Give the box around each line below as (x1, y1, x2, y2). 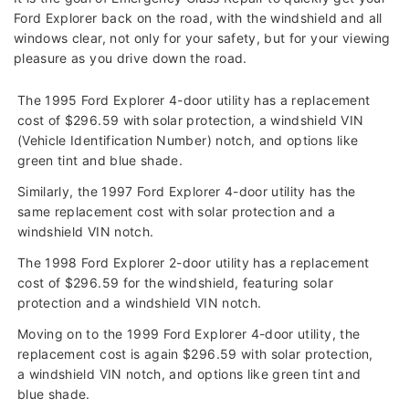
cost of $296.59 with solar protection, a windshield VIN (17, 112, 364, 129)
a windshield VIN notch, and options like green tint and (17, 366, 362, 383)
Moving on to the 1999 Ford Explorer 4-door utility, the (17, 326, 361, 342)
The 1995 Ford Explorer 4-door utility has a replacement (17, 92, 371, 109)
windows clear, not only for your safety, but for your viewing (14, 30, 391, 47)
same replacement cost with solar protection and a (17, 204, 336, 220)
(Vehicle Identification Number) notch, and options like (17, 132, 359, 149)
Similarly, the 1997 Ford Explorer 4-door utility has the (17, 184, 356, 200)
